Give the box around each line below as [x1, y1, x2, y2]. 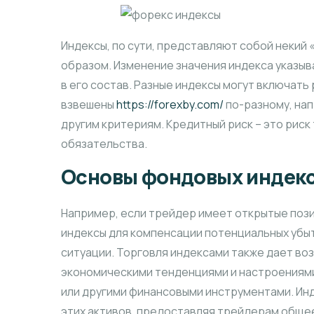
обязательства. [61, 136, 147, 152]
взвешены [61, 97, 116, 113]
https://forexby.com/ [116, 97, 224, 113]
